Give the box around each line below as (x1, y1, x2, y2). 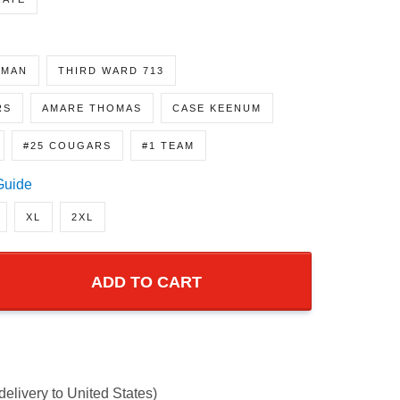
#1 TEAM (146, 160, 203, 175)
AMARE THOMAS (41, 122, 145, 137)
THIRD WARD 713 (58, 85, 164, 100)
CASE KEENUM (174, 122, 264, 137)
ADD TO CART (90, 292, 203, 315)
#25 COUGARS (21, 160, 117, 175)
